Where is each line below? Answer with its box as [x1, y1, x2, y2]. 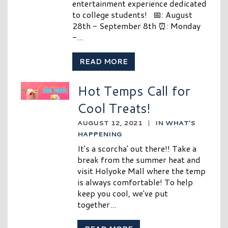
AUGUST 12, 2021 [77, 118, 143, 128]
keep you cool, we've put [77, 187, 168, 199]
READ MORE [79, 56, 128, 67]
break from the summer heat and [77, 154, 201, 166]
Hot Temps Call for [77, 81, 191, 100]
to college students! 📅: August [72, 9, 192, 21]
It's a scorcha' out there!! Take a [77, 142, 197, 155]
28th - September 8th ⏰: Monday [72, 20, 201, 32]
